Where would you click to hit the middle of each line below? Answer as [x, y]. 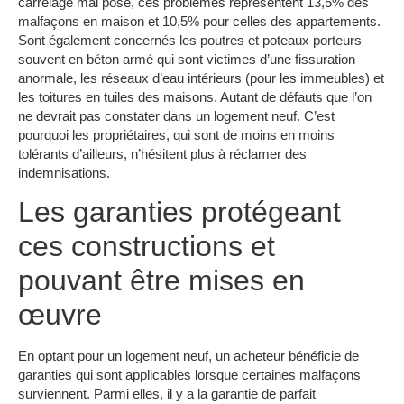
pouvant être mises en [161, 281]
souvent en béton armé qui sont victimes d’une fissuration [187, 59]
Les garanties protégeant [179, 212]
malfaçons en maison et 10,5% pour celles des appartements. [199, 21]
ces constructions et [147, 247]
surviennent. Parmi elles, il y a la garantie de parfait [167, 394]
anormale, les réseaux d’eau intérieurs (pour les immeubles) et [201, 78]
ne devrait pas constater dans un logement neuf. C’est [176, 115]
